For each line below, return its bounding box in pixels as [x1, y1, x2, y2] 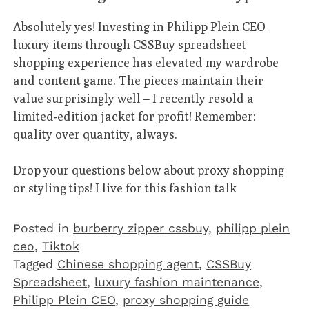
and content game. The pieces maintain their [13, 73, 264, 88]
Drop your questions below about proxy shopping [13, 163, 285, 178]
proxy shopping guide [123, 293, 250, 308]
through [83, 37, 134, 52]
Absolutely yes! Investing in [13, 19, 168, 34]
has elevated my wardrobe [130, 55, 279, 70]
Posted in [13, 221, 74, 236]
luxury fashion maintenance [94, 275, 260, 290]
